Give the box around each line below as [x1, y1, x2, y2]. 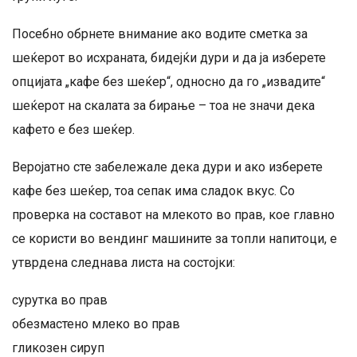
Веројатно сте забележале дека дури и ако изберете [12, 159, 323, 175]
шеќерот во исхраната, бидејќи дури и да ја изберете [12, 50, 326, 65]
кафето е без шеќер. [12, 122, 135, 137]
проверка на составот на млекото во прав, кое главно [12, 207, 335, 222]
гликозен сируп [12, 340, 104, 355]
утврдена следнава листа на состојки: [12, 255, 235, 270]
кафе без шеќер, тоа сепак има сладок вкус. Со [12, 183, 295, 198]
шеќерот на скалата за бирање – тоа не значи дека [12, 98, 315, 113]
